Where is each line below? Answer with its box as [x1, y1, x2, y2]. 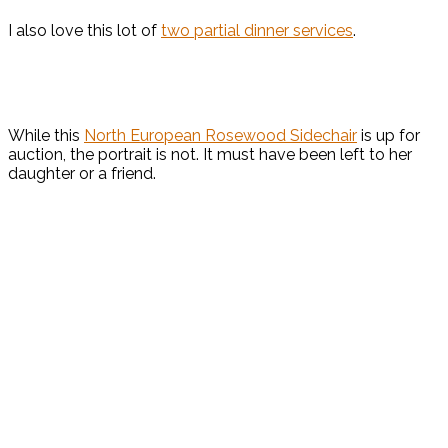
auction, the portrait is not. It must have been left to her [8, 145, 412, 165]
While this [8, 126, 84, 146]
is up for [357, 126, 420, 146]
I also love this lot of [8, 21, 161, 41]
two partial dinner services [161, 21, 353, 41]
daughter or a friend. [8, 164, 156, 184]
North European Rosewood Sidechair [84, 126, 357, 146]
